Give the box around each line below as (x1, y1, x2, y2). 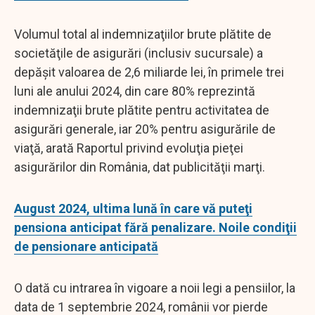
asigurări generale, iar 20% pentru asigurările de (14, 121, 276, 136)
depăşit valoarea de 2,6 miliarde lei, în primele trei (14, 64, 284, 79)
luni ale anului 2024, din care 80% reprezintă (14, 83, 255, 98)
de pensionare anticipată (14, 238, 158, 254)
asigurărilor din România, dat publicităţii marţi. (14, 159, 265, 174)
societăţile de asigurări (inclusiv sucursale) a (14, 45, 263, 60)
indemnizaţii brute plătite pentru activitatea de (14, 102, 269, 117)
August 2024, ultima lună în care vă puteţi (14, 200, 252, 216)
